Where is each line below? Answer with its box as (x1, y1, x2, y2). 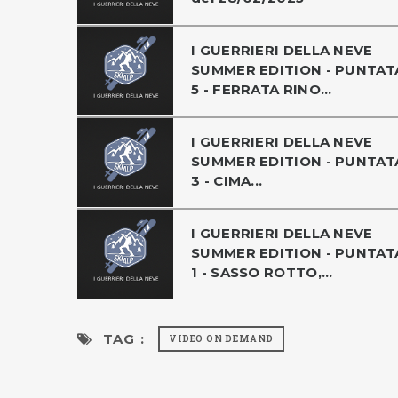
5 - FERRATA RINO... (191, 80, 332, 98)
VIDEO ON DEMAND (169, 332, 275, 345)
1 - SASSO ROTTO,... (191, 263, 333, 281)
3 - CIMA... (191, 171, 263, 189)
